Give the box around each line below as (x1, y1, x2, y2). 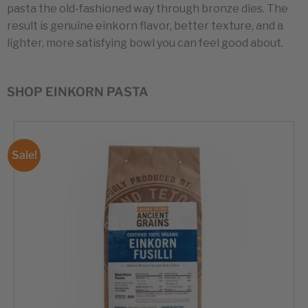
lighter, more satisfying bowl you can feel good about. (7, 36, 283, 49)
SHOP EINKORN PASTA (7, 84, 148, 99)
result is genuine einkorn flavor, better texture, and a (7, 19, 283, 32)
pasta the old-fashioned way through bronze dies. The (7, 1, 288, 15)
